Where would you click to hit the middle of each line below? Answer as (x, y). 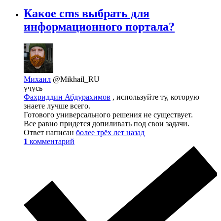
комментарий (52, 141)
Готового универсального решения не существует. (108, 114)
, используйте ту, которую (155, 97)
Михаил (37, 79)
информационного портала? (99, 26)
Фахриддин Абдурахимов (67, 97)
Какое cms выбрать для (87, 13)
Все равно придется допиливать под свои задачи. (107, 123)
